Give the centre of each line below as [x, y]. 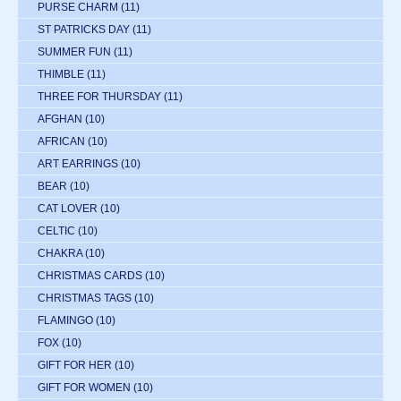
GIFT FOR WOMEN [84, 387]
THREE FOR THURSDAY [99, 96]
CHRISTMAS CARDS [90, 275]
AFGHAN [60, 119]
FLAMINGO [65, 320]
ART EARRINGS [78, 163]
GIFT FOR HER [75, 365]
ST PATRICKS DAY [84, 29]
